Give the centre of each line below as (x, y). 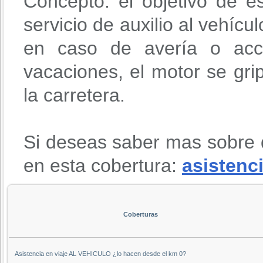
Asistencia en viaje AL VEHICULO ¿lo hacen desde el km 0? (100, 253)
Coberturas (140, 214)
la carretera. (74, 95)
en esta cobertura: (103, 165)
